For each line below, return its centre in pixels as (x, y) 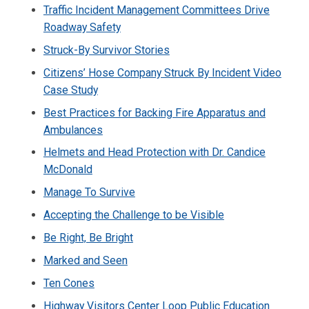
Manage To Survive (89, 192)
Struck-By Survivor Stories (106, 50)
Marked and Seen (85, 261)
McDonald (68, 170)
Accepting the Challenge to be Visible (133, 215)
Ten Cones (69, 283)
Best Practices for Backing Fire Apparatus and (154, 112)
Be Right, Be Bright (88, 238)
